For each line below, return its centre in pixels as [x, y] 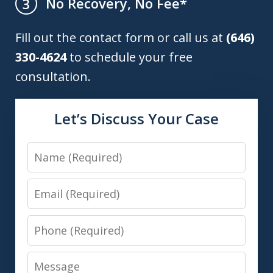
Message [54, 261]
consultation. [53, 77]
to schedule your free [129, 57]
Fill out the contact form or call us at [121, 38]
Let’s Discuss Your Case [136, 119]
